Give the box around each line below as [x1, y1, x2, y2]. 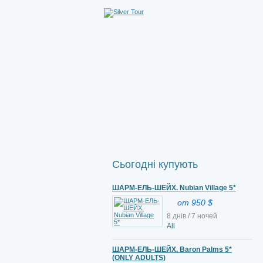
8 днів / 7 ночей [167, 212, 217, 220]
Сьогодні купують [112, 159, 198, 170]
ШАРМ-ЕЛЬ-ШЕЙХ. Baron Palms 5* [112, 245, 232, 254]
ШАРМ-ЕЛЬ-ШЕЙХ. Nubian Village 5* [112, 184, 236, 192]
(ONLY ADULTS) [112, 254, 166, 262]
